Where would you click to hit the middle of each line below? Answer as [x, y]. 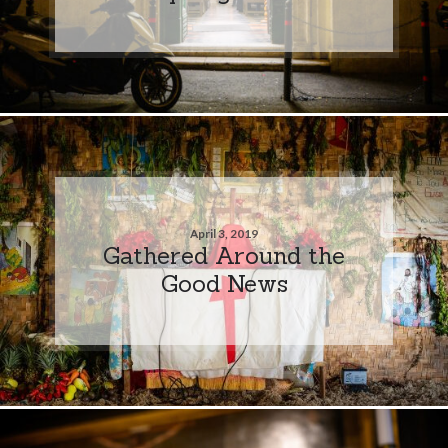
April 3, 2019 [224, 233]
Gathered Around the [224, 254]
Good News [224, 282]
